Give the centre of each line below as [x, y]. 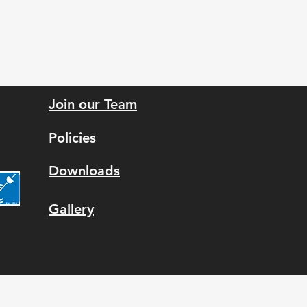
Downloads [84, 171]
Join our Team [93, 104]
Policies [72, 138]
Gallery [71, 209]
